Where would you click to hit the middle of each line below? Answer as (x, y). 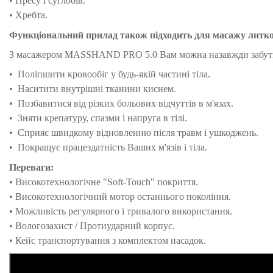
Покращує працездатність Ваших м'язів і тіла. (112, 147)
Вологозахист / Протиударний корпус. (95, 225)
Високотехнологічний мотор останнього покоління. (123, 196)
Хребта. (31, 15)
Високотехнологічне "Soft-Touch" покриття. (107, 182)
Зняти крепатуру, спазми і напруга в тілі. (102, 118)
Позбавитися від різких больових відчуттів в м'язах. (126, 104)
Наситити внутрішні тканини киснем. (97, 89)
